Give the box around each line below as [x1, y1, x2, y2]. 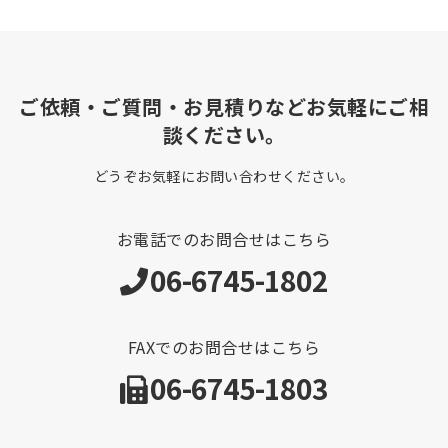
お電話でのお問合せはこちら [116, 227, 332, 252]
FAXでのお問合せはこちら [127, 335, 321, 360]
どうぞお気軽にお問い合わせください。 [93, 166, 355, 187]
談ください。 [162, 120, 286, 150]
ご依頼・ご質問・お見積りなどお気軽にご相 [19, 92, 429, 122]
